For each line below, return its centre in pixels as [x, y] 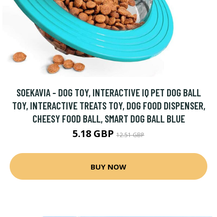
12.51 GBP [130, 135]
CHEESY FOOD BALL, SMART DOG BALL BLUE [108, 118]
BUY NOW [108, 166]
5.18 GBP [94, 133]
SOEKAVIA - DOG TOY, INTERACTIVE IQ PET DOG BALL [108, 92]
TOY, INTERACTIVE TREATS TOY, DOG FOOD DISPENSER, [108, 105]
